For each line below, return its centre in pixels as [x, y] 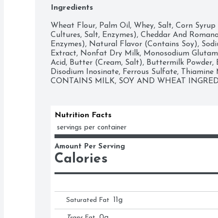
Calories [81, 159]
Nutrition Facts [83, 115]
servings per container [92, 128]
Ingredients [72, 8]
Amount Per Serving [90, 147]
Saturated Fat [88, 200]
